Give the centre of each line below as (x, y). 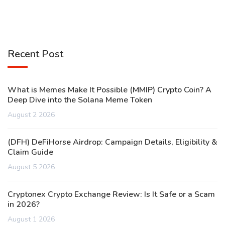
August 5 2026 (31, 167)
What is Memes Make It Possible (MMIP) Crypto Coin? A (109, 90)
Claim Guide (30, 152)
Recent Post (35, 54)
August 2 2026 (31, 115)
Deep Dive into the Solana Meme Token (80, 100)
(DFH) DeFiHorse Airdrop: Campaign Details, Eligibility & (113, 142)
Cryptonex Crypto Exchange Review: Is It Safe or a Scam (111, 195)
